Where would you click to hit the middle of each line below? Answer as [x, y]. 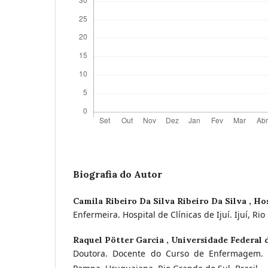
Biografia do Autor [118, 174]
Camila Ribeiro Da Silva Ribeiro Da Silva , [163, 201]
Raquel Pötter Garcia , [122, 240]
